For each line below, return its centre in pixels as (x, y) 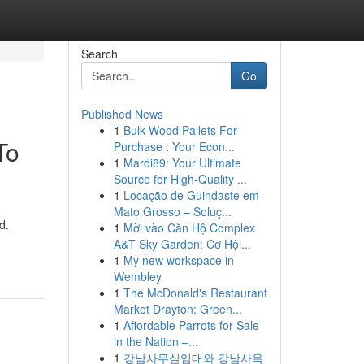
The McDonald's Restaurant (195, 292)
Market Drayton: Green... (178, 309)
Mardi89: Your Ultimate (182, 162)
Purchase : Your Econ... (174, 146)
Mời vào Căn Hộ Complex (189, 227)
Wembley (137, 276)
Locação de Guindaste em (191, 195)
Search (99, 54)
